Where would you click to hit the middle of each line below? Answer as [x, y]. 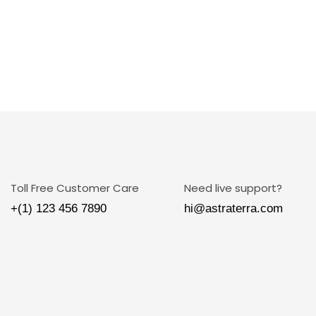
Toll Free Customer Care [75, 188]
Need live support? [233, 188]
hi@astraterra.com [233, 208]
